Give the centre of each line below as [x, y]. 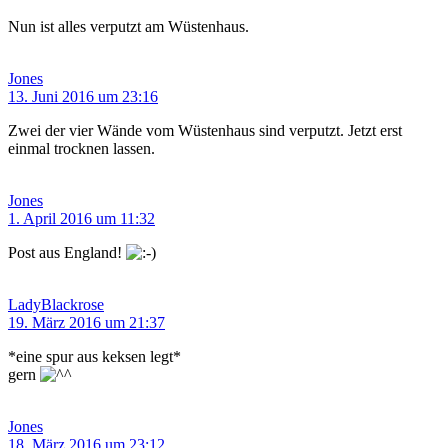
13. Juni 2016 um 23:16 [83, 97]
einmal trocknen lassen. [81, 149]
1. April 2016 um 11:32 [81, 219]
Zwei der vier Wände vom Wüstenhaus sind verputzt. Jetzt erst [205, 131]
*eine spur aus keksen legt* [94, 357]
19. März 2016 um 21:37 [86, 323]
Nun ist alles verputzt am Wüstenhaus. [128, 27]
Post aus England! [67, 253]
